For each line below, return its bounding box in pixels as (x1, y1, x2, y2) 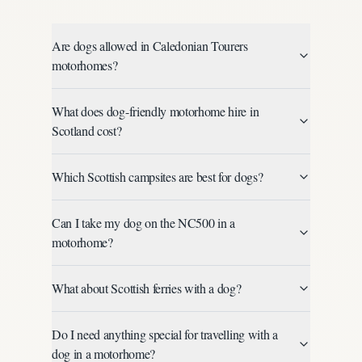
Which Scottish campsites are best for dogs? (52, 168, 263, 185)
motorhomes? (52, 57, 118, 74)
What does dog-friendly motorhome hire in (52, 103, 259, 120)
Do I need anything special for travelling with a (52, 326, 278, 343)
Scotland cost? (52, 122, 122, 139)
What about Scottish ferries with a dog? (52, 280, 242, 297)
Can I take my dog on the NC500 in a (52, 214, 235, 231)
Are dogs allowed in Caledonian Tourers (52, 37, 248, 54)
